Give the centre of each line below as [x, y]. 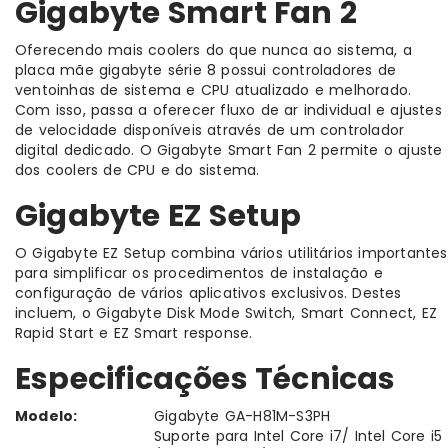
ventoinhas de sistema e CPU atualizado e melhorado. [213, 90]
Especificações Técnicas [205, 379]
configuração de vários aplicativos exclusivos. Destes [208, 293]
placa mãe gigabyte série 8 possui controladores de [206, 70]
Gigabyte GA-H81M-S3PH [242, 416]
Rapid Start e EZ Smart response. [134, 333]
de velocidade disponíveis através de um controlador [210, 130]
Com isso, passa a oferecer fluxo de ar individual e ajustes [228, 110]
